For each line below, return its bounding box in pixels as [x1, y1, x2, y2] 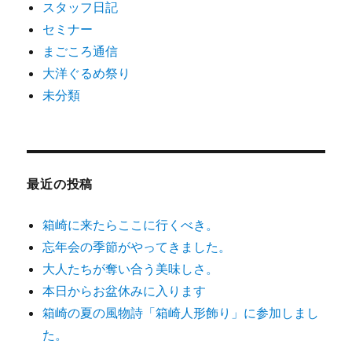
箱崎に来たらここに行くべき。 [42, 217, 219, 233]
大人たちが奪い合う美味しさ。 [42, 261, 219, 277]
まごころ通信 [42, 43, 119, 60]
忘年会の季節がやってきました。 [42, 239, 232, 255]
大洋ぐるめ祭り [42, 65, 131, 82]
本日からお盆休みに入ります [42, 283, 207, 299]
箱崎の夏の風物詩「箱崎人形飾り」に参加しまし [42, 305, 320, 321]
